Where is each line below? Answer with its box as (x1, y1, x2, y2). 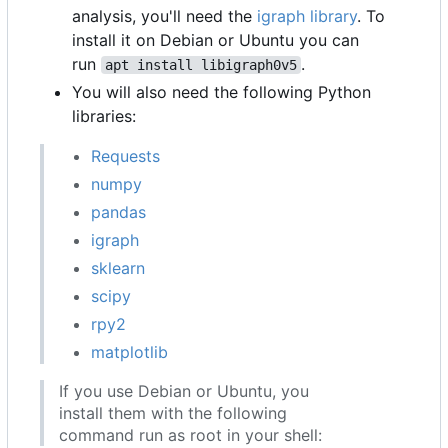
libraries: (72, 106, 136, 127)
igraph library (257, 6, 357, 27)
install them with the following (59, 403, 287, 424)
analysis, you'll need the (72, 6, 257, 27)
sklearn (91, 258, 145, 279)
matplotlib (91, 342, 168, 363)
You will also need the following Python (72, 82, 371, 103)
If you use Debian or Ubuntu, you (59, 381, 309, 402)
